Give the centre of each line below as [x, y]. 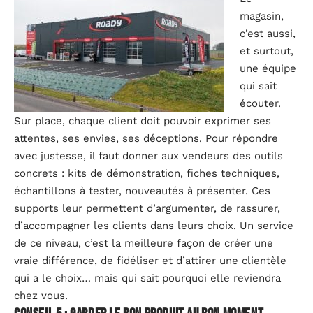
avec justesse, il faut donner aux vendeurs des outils [148, 156]
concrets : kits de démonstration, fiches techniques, [147, 173]
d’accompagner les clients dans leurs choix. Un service [154, 226]
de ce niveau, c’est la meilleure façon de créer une [144, 243]
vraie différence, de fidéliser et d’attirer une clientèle [150, 261]
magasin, [261, 16]
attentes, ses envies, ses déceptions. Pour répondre [146, 138]
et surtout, [266, 51]
